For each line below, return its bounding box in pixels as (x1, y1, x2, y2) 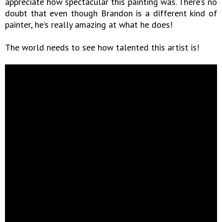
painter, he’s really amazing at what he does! (5, 19, 172, 31)
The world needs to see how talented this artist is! (5, 42, 199, 54)
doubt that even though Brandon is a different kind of (5, 7, 217, 19)
